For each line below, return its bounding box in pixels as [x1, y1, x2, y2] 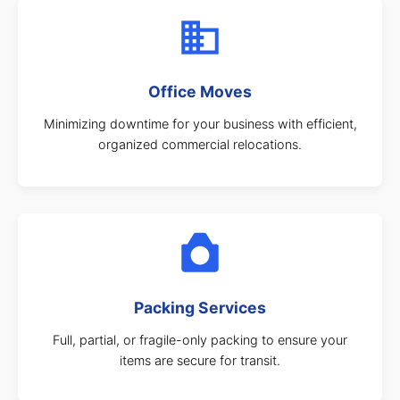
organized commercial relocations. [98, 137, 302, 152]
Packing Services [134, 298, 266, 317]
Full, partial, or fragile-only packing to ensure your [53, 332, 347, 347]
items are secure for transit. [120, 353, 280, 368]
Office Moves [148, 82, 252, 101]
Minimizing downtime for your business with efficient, [43, 116, 357, 131]
